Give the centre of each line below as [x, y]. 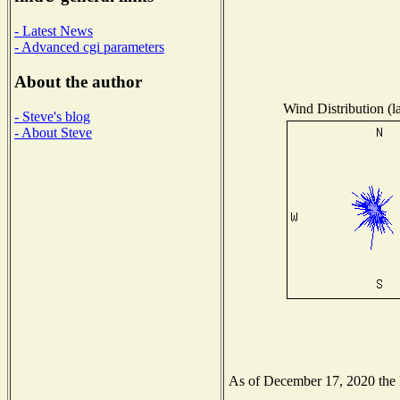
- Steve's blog [52, 116]
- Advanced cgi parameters [89, 47]
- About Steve [53, 132]
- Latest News [54, 31]
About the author [78, 81]
